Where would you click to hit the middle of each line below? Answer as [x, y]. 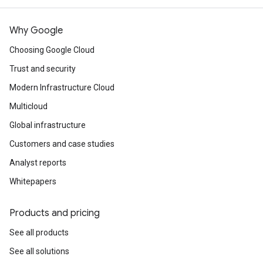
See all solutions [39, 251]
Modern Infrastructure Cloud [62, 87]
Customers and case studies [62, 144]
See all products [39, 232]
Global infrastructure [48, 125]
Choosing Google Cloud [52, 50]
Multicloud [28, 106]
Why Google [36, 31]
